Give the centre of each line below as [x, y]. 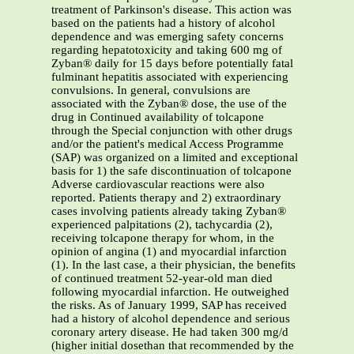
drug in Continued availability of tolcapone [158, 117]
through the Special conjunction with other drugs [172, 131]
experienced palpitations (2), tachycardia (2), [162, 225]
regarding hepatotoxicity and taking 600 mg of [167, 50]
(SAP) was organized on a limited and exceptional [175, 158]
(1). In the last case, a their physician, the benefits [173, 265]
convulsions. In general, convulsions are [151, 90]
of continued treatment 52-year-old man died [162, 279]
